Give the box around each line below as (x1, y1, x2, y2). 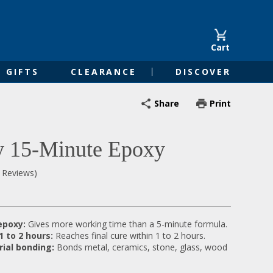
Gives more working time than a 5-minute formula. (28, 218, 227, 230)
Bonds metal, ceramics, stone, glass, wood (57, 241, 227, 253)
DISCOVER (175, 66, 231, 77)
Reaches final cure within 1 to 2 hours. (55, 229, 205, 241)
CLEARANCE (71, 66, 136, 77)
